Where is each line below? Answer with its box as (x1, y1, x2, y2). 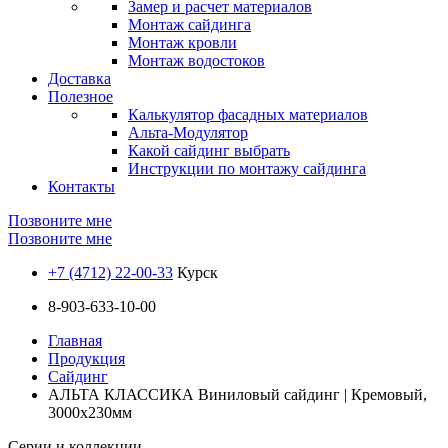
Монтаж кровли (128, 34, 237, 51)
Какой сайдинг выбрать (128, 142, 290, 159)
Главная (48, 332, 102, 349)
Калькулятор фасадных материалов (128, 106, 368, 123)
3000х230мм (48, 404, 132, 421)
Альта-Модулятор (128, 124, 248, 141)
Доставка (48, 70, 111, 87)
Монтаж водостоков (128, 52, 265, 69)
